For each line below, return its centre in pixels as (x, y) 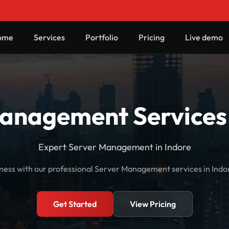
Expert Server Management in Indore (114, 147)
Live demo (204, 37)
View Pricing (153, 204)
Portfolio (102, 37)
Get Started (75, 204)
